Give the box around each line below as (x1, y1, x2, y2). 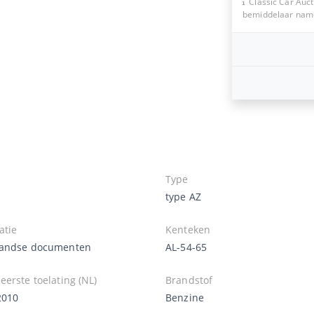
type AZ (165, 189, 201, 203)
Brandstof (165, 273, 213, 287)
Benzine (165, 290, 204, 304)
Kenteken (165, 222, 211, 236)
